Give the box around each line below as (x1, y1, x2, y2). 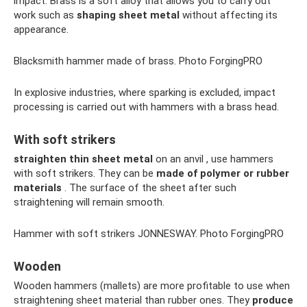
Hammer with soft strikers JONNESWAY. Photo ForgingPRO (14, 228, 284, 240)
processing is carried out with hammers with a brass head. (14, 101, 279, 113)
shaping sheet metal (77, 9, 180, 21)
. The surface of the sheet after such (62, 182, 236, 194)
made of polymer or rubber (156, 167, 289, 180)
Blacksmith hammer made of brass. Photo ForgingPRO (14, 55, 262, 67)
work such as (14, 9, 77, 21)
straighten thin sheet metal (14, 153, 153, 165)
